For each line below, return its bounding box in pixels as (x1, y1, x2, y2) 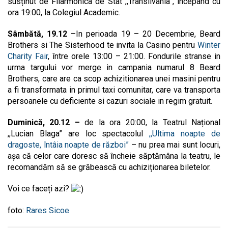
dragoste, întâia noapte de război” (8, 139, 131, 150)
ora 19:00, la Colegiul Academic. (8, 7, 120, 17)
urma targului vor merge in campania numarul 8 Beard (8, 62, 220, 72)
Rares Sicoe (26, 205, 69, 215)
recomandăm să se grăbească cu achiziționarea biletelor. (8, 162, 211, 172)
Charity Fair (8, 51, 48, 61)
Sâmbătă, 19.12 (8, 28, 71, 39)
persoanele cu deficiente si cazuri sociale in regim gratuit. (8, 96, 212, 106)
